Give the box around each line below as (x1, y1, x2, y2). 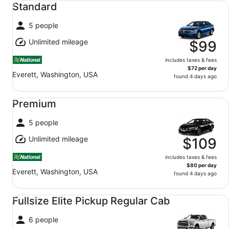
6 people (29, 215, 58, 224)
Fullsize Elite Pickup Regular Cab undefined (6, 188, 173, 198)
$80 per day (187, 162, 217, 168)
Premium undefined (6, 91, 80, 101)
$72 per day (188, 65, 217, 71)
